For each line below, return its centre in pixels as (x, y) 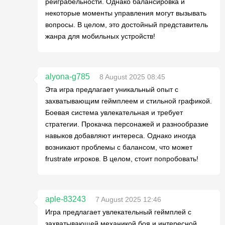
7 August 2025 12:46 (128, 199)
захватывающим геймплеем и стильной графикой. (129, 101)
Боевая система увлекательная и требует (114, 112)
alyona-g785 (68, 76)
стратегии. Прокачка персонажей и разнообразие (127, 124)
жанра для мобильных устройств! (100, 36)
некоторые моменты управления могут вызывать (126, 13)
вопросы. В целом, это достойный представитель (127, 24)
